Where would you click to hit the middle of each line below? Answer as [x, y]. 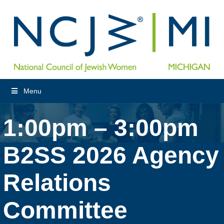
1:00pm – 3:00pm [101, 127]
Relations [57, 182]
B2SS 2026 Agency [111, 155]
